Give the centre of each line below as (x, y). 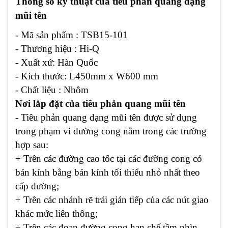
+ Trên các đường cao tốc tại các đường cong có (109, 158)
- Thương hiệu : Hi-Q (57, 48)
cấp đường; (37, 186)
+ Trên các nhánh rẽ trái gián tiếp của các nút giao (112, 199)
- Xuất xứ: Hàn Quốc (56, 62)
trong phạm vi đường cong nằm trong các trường (111, 131)
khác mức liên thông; (56, 213)
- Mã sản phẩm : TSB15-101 (72, 35)
